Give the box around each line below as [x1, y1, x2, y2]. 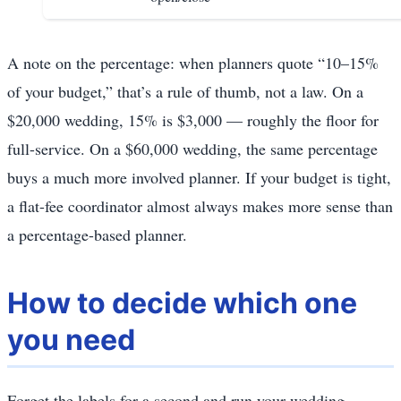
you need [7, 321, 135, 357]
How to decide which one [7, 285, 357, 320]
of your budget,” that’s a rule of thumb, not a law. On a [7, 80, 363, 102]
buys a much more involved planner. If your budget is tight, [7, 166, 391, 188]
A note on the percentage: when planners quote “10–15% [7, 51, 379, 73]
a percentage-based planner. [7, 223, 187, 245]
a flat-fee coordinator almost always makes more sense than [7, 194, 393, 217]
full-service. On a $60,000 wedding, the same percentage [7, 137, 378, 159]
